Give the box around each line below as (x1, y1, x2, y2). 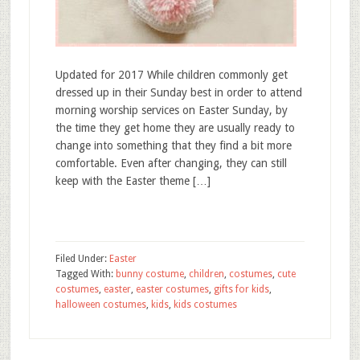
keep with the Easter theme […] (55, 174, 211, 187)
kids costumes (173, 299, 237, 310)
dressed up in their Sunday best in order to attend (55, 86, 302, 99)
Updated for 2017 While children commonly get (55, 68, 288, 81)
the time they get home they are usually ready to (55, 121, 295, 134)
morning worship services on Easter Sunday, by (55, 104, 288, 117)
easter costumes (135, 284, 209, 295)
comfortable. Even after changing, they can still (55, 157, 287, 170)
